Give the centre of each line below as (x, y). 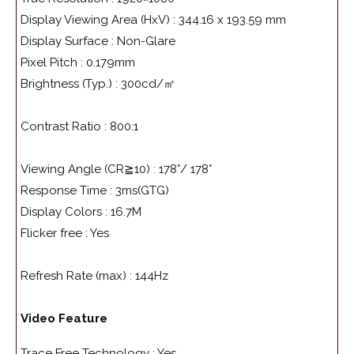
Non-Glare (146, 41)
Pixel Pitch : (53, 63)
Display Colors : (66, 212)
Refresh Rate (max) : (78, 276)
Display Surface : (69, 41)
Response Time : (68, 191)
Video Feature (64, 319)
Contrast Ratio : (65, 127)
